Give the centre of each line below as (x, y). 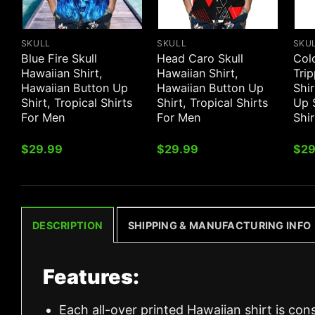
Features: (91, 276)
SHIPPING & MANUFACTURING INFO (219, 225)
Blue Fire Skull (59, 58)
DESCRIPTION (68, 225)
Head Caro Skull (200, 58)
